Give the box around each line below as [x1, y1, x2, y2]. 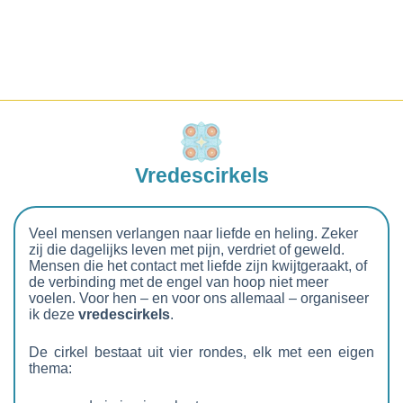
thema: [29, 360, 72, 376]
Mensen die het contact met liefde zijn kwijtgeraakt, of [29, 257, 367, 273]
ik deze [29, 306, 78, 322]
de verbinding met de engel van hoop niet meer [29, 273, 328, 290]
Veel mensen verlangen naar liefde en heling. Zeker [29, 225, 358, 241]
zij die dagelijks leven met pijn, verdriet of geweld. [29, 241, 345, 257]
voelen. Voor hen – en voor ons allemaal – [29, 290, 300, 306]
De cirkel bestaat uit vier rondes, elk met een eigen [29, 344, 374, 360]
